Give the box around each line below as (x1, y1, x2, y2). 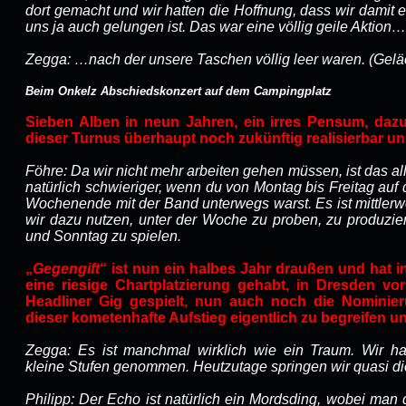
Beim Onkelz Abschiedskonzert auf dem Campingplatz (25, 84, 332, 98)
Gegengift (33, 261, 100, 276)
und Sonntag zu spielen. (25, 228, 181, 244)
